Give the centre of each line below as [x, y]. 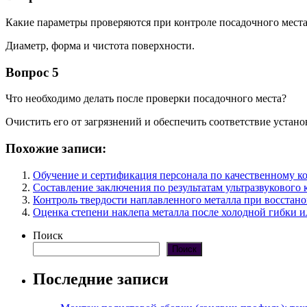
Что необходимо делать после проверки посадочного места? [146, 99]
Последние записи [101, 279]
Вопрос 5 [32, 72]
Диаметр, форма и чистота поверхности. [100, 46]
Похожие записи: [56, 149]
